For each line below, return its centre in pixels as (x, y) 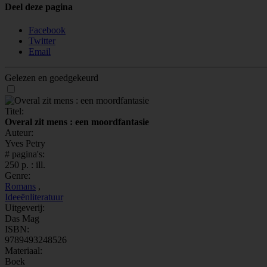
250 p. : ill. (25, 164)
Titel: (14, 111)
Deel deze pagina (39, 7)
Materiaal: (24, 250)
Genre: (18, 175)
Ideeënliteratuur (34, 197)
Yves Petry (25, 143)
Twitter (42, 41)
